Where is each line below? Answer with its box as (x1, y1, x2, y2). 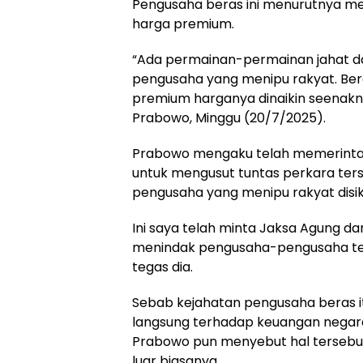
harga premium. (132, 15, 234, 33)
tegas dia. (132, 258, 193, 276)
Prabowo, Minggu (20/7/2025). (132, 109, 326, 127)
